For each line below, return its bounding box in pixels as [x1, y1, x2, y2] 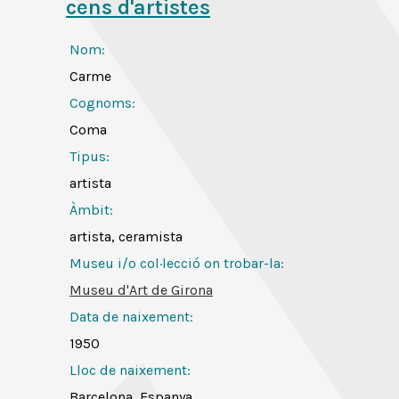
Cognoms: [69, 94, 135, 111]
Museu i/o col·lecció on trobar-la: [69, 255, 284, 272]
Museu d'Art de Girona [69, 281, 213, 298]
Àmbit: [69, 201, 113, 218]
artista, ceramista [69, 228, 183, 245]
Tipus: [69, 148, 110, 165]
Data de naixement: [69, 308, 193, 325]
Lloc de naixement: [69, 362, 191, 379]
